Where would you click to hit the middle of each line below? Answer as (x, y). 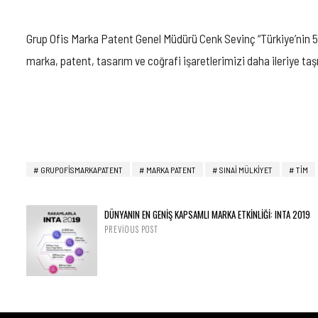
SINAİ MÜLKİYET (246, 169)
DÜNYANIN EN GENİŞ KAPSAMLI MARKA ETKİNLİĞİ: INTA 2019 (207, 214)
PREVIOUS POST (132, 229)
